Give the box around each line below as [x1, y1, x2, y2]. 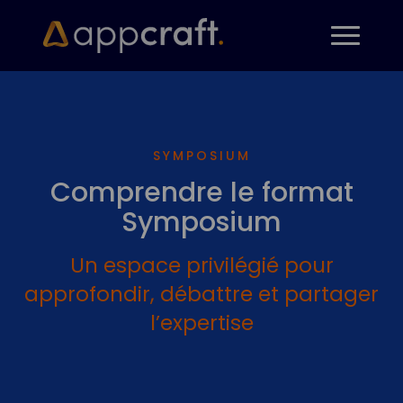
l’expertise [149, 308, 254, 337]
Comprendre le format [49, 173, 354, 211]
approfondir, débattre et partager [24, 279, 379, 309]
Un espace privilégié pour [69, 250, 334, 280]
